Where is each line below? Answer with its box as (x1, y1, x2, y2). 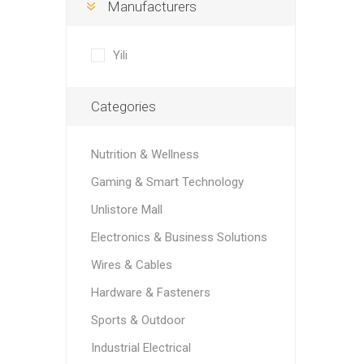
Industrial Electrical (90, 340, 191, 355)
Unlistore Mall (90, 202, 162, 217)
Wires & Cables (90, 258, 172, 272)
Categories (90, 98, 156, 115)
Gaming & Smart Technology (90, 175, 244, 189)
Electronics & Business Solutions (90, 230, 267, 245)
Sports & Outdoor (90, 313, 185, 327)
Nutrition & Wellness (90, 147, 199, 162)
